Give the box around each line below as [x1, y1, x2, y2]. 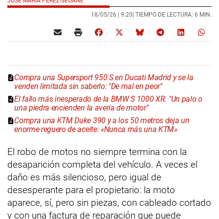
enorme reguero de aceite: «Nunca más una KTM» [14, 124, 177, 134]
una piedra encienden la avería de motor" [14, 103, 149, 112]
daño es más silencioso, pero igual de [7, 171, 161, 183]
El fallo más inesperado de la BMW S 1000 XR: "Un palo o [14, 94, 202, 104]
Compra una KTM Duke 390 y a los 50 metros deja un [14, 115, 190, 125]
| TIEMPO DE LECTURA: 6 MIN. [132, 11, 212, 18]
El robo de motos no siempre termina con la [7, 146, 187, 157]
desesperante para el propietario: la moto [7, 184, 175, 196]
